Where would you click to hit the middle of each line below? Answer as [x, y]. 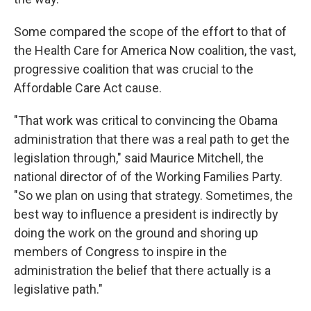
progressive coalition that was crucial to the [134, 69]
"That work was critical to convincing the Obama [146, 120]
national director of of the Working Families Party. [148, 177]
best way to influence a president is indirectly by [146, 214]
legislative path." [58, 289]
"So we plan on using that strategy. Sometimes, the [153, 195]
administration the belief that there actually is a [142, 270]
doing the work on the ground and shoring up [136, 233]
